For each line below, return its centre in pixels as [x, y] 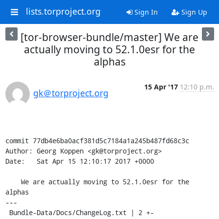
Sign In [145, 12]
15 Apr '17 [161, 87]
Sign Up [193, 12]
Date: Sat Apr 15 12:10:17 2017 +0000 [79, 161]
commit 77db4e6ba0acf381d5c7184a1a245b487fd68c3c [97, 141]
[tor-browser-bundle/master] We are [109, 37]
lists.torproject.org [63, 11]
